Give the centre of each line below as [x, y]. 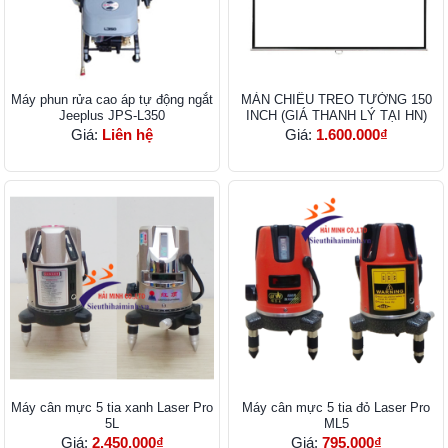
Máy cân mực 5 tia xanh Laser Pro [112, 408]
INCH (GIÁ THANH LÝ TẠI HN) [336, 116]
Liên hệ [127, 135]
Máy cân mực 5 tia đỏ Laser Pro [336, 408]
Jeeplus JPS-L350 [112, 116]
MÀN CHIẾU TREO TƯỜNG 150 [336, 100]
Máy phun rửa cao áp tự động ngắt [112, 100]
